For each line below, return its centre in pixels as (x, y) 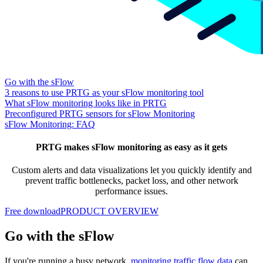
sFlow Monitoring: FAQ (50, 124)
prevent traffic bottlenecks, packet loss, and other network (131, 181)
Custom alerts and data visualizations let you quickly (108, 170)
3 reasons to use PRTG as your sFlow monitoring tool (104, 92)
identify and (230, 170)
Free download (33, 211)
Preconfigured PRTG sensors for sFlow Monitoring (100, 113)
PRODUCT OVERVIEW (109, 211)
